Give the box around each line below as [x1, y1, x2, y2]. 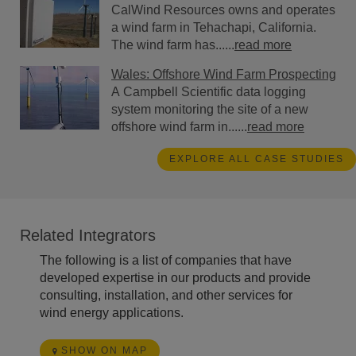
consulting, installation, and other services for [40, 288, 292, 303]
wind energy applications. [40, 306, 184, 320]
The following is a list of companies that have [40, 253, 292, 268]
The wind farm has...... [111, 38, 234, 52]
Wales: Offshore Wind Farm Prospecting [111, 68, 336, 82]
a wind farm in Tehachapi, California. [111, 21, 316, 35]
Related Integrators [20, 226, 156, 245]
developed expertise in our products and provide [40, 271, 311, 285]
